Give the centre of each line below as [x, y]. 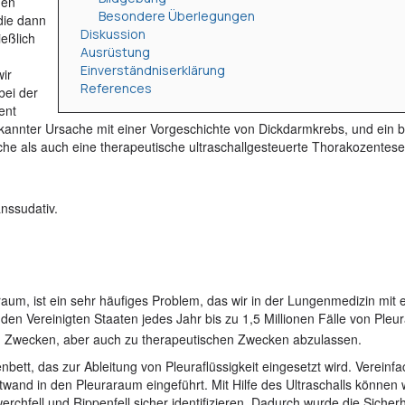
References [116, 88]
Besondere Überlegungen [177, 16]
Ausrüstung [115, 52]
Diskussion [113, 34]
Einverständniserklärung [153, 70]
